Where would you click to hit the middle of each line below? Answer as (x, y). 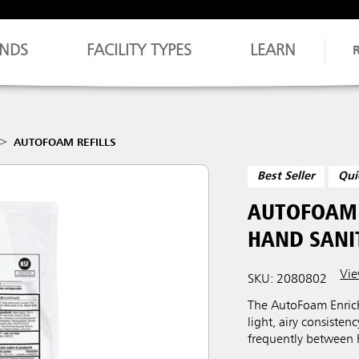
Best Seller (286, 177)
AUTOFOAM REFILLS (65, 143)
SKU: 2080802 (288, 279)
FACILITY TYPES (139, 51)
